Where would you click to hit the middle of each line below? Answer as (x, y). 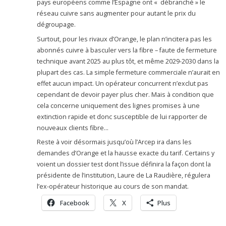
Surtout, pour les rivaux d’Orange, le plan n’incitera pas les (125, 39)
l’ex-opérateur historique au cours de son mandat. (113, 187)
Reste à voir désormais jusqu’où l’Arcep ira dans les (115, 142)
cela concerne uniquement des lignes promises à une (119, 105)
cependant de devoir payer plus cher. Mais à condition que (126, 94)
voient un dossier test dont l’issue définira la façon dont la (124, 164)
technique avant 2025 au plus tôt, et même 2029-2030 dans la (128, 61)
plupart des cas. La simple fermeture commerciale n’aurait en (129, 72)
